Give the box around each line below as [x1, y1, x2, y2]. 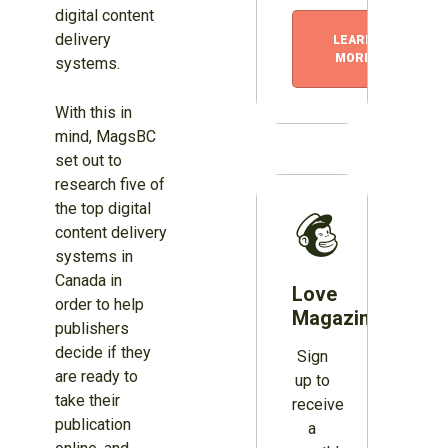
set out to [54, 151, 122, 171]
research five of [54, 175, 165, 195]
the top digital [54, 199, 151, 219]
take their [54, 391, 120, 411]
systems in [54, 247, 133, 267]
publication [54, 415, 131, 435]
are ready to [54, 367, 138, 387]
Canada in [54, 271, 122, 291]
